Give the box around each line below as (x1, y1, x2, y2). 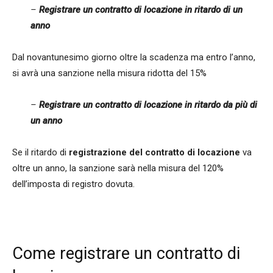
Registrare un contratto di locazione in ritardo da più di (39, 99, 257, 111)
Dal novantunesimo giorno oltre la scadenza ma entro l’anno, (12, 52, 255, 63)
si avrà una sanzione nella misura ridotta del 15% (12, 68, 207, 79)
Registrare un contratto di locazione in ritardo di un (39, 4, 243, 16)
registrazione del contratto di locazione (69, 147, 240, 158)
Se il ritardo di (12, 147, 69, 158)
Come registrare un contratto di (12, 244, 240, 264)
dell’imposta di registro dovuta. (12, 179, 143, 190)
